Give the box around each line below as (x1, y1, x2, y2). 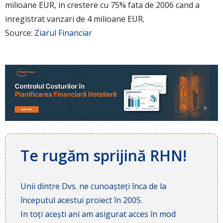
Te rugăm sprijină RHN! (20, 145, 187, 166)
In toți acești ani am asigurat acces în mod (20, 208, 176, 220)
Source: (5, 27, 34, 38)
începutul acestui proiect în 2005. (20, 194, 142, 206)
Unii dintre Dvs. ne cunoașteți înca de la (20, 180, 166, 192)
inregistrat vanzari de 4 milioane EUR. (5, 13, 144, 24)
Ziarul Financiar (34, 27, 92, 38)
